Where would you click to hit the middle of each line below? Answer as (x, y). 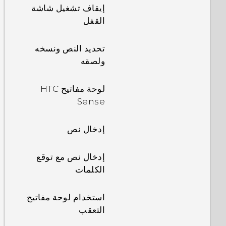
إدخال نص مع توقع (71, 157)
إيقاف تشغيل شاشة (68, 8)
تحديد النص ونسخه (70, 48)
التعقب (92, 210)
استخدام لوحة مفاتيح (66, 197)
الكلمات (90, 169)
